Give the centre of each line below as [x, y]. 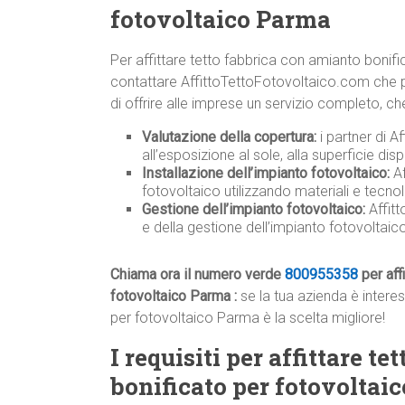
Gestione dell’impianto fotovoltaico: [254, 210]
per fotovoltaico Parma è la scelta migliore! [248, 318]
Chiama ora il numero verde [198, 275]
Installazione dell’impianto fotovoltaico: [266, 174]
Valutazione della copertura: [229, 137]
